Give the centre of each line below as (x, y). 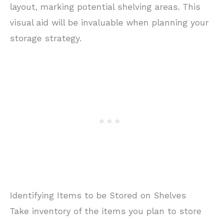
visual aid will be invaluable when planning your (109, 23)
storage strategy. (46, 39)
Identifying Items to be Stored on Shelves (98, 196)
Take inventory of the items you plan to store (106, 211)
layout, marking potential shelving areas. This (105, 7)
